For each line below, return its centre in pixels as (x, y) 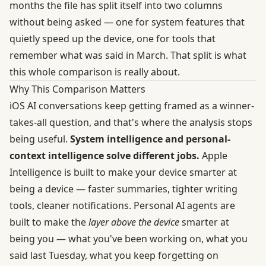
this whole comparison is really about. (95, 72)
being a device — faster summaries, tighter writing (123, 189)
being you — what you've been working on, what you (129, 238)
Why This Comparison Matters (77, 89)
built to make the (49, 222)
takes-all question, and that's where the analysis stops (131, 122)
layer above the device (134, 222)
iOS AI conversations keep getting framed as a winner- (132, 105)
